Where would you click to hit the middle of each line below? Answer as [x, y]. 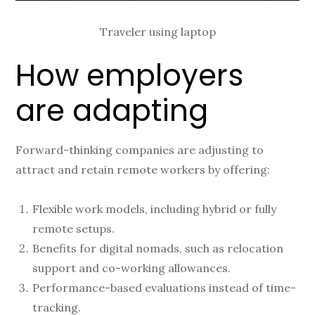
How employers [130, 76]
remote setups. [74, 229]
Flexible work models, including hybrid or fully [155, 209]
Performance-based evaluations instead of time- [165, 288]
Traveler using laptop [157, 32]
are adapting [112, 111]
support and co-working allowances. [132, 268]
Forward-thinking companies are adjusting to [140, 150]
